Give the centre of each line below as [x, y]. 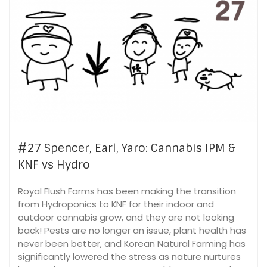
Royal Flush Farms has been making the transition [127, 191]
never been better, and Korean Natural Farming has [132, 243]
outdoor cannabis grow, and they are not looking [126, 217]
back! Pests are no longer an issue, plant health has [132, 230]
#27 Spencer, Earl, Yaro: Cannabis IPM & [127, 148]
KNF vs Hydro [54, 164]
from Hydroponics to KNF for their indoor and [116, 204]
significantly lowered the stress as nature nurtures [129, 256]
